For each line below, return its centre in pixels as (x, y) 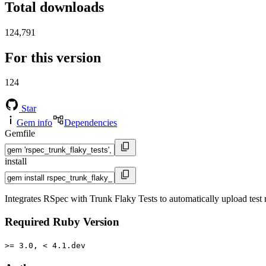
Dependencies (91, 123)
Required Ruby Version (62, 222)
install (16, 161)
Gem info (34, 123)
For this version (53, 57)
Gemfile (20, 134)
